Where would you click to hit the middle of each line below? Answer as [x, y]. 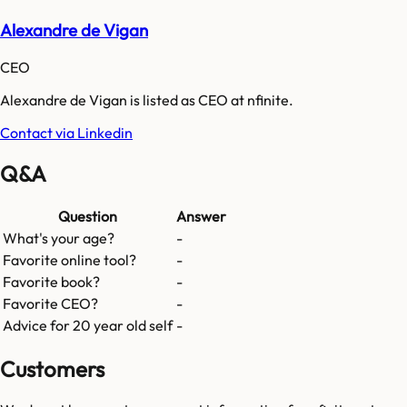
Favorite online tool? [69, 260]
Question [88, 217]
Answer [201, 217]
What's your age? [59, 238]
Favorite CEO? [50, 304]
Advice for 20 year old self [88, 326]
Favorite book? [51, 282]
